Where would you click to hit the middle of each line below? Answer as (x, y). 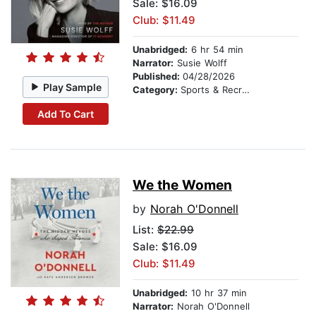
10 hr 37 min (217, 293)
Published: (158, 77)
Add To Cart (65, 114)
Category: (157, 90)
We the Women (182, 186)
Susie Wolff (200, 63)
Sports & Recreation (211, 90)
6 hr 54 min (215, 50)
